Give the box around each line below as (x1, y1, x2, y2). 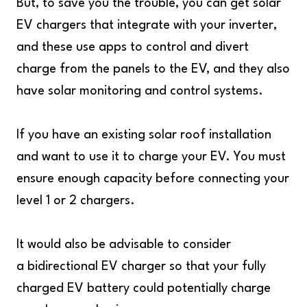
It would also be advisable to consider (16, 238, 231, 251)
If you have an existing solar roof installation (16, 129, 271, 141)
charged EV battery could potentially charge (16, 282, 271, 295)
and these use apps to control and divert (16, 41, 249, 53)
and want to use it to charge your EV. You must (16, 151, 286, 163)
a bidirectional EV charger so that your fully (16, 260, 266, 273)
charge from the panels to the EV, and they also (16, 63, 290, 75)
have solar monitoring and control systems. (16, 85, 263, 97)
